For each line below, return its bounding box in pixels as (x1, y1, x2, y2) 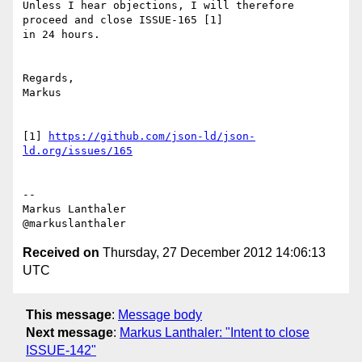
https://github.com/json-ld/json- (48, 130, 255, 143)
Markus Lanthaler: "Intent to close (120, 325, 309, 339)
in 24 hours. (23, 28, 100, 41)
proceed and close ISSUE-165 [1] (23, 14, 223, 27)
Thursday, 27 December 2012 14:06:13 (99, 246, 326, 260)
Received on (23, 246, 99, 260)
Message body (118, 307, 202, 322)
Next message (26, 325, 113, 339)
